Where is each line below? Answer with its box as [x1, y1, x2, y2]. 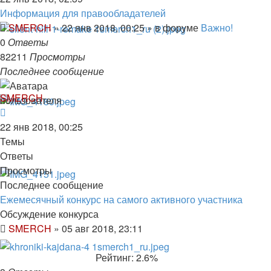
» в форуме [145, 21, 201, 34]
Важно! [201, 21, 233, 34]
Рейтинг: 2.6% [91, 250, 158, 264]
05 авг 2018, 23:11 [62, 221, 143, 235]
